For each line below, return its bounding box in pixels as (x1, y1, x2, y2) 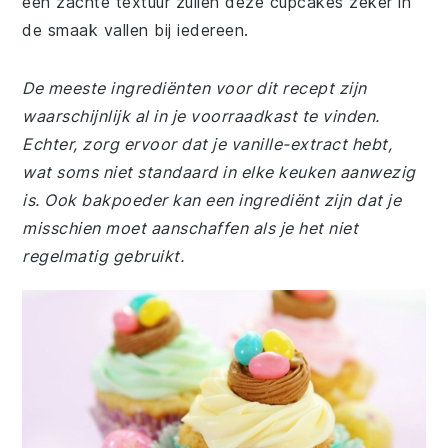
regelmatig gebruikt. (22, 246, 185, 266)
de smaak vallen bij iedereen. (22, 20, 249, 40)
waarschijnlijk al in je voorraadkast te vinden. (22, 106, 380, 126)
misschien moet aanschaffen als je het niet (22, 218, 359, 238)
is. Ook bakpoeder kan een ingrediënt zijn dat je (22, 190, 402, 210)
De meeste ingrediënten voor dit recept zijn (22, 78, 367, 98)
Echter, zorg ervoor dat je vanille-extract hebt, (22, 134, 393, 154)
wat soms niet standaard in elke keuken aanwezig (22, 162, 416, 182)
